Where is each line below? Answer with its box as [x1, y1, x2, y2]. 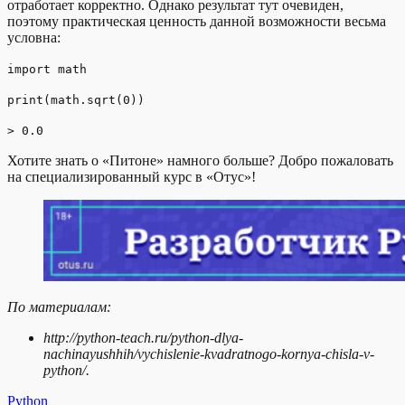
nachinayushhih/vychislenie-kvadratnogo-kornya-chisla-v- [43, 345, 374, 362]
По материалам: [7, 298, 111, 315]
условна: [7, 29, 61, 45]
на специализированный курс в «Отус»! [7, 168, 256, 184]
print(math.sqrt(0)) [7, 92, 145, 107]
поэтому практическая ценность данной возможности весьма [7, 13, 386, 29]
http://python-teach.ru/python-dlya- [43, 329, 243, 345]
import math [7, 61, 87, 76]
